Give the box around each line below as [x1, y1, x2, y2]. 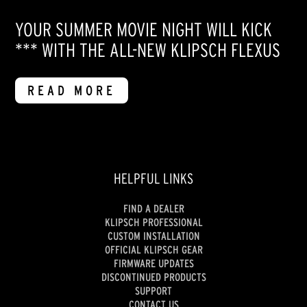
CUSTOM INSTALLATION [107, 229, 200, 242]
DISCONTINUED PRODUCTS [101, 270, 206, 283]
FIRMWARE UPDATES [113, 256, 194, 269]
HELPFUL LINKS [114, 171, 193, 187]
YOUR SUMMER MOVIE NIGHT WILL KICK [15, 19, 273, 41]
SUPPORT [135, 284, 172, 297]
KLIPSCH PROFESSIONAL [104, 215, 203, 228]
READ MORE [27, 83, 116, 99]
